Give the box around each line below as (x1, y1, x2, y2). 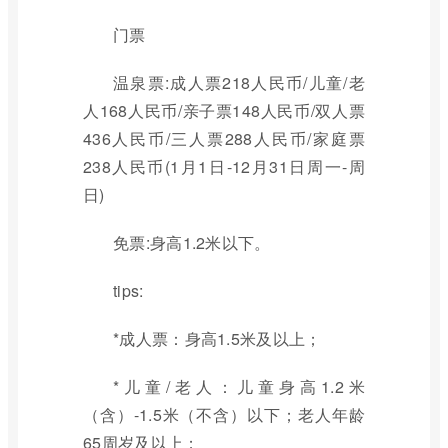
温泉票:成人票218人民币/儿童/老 (113, 71, 365, 94)
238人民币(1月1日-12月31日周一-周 (83, 155, 365, 178)
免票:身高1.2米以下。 (113, 231, 271, 254)
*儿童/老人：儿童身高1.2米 (113, 375, 365, 398)
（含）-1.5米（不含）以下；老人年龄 (83, 403, 365, 426)
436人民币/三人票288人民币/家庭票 (83, 127, 365, 150)
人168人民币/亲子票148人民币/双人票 (83, 99, 365, 122)
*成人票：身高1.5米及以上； (113, 327, 322, 350)
